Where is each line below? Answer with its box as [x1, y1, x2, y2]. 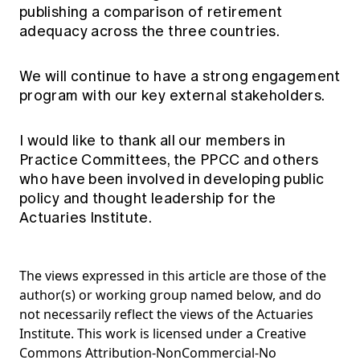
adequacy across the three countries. [19, 22, 283, 40]
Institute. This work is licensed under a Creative [19, 324, 306, 342]
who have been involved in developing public [19, 170, 325, 188]
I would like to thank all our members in [19, 131, 286, 149]
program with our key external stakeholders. [19, 86, 325, 104]
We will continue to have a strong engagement [19, 67, 341, 85]
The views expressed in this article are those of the [19, 266, 326, 284]
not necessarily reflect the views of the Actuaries [19, 305, 313, 323]
